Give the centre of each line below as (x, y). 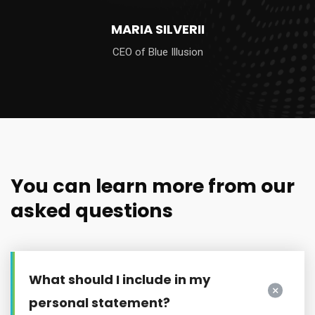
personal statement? (99, 302)
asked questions (92, 210)
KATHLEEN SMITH (157, 29)
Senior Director (157, 52)
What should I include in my (120, 279)
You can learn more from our (153, 186)
